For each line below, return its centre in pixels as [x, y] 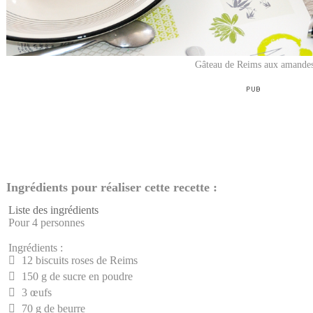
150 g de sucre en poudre [76, 276]
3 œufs [35, 292]
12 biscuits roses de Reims [78, 260]
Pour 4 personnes [46, 222]
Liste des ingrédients [53, 210]
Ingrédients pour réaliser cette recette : [112, 187]
